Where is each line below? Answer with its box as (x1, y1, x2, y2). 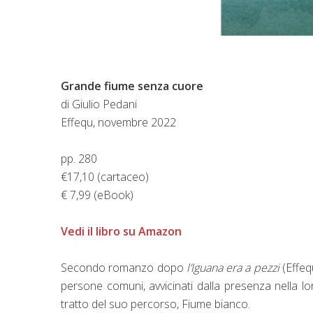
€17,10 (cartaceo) (61, 168, 149, 184)
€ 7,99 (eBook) (61, 187, 133, 203)
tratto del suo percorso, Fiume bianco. (61, 296, 250, 312)
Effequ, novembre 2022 (61, 114, 176, 130)
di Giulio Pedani (61, 96, 137, 112)
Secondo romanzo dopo (61, 259, 187, 275)
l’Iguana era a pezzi (186, 259, 282, 275)
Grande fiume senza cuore (61, 78, 203, 94)
